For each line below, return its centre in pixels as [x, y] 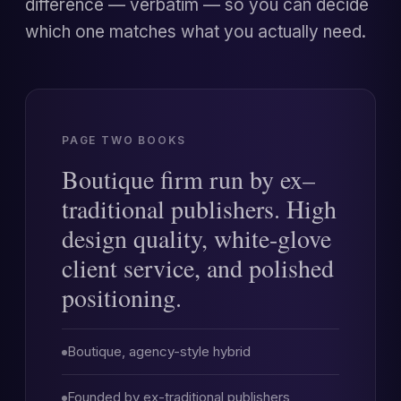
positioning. [122, 297]
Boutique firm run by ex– [188, 179]
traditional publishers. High [199, 209]
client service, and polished [198, 268]
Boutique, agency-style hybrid [159, 351]
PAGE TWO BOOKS [124, 140]
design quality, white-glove [196, 238]
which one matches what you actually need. [196, 32]
